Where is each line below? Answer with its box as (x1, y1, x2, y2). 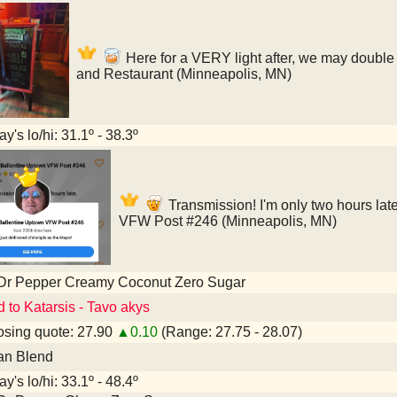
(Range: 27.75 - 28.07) (158, 324, 302, 339)
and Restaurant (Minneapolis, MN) (76, 66, 292, 82)
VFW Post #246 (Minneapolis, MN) (119, 214, 337, 229)
